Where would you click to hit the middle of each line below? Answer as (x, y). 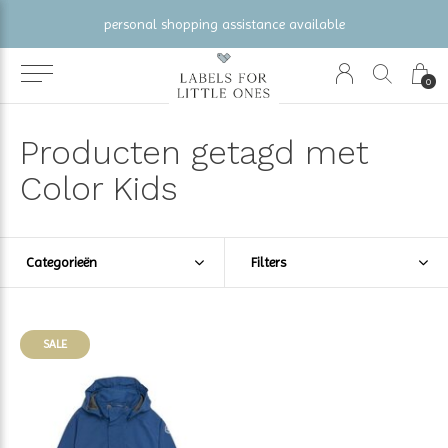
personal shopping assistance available (224, 24)
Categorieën (61, 262)
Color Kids (99, 188)
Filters (268, 262)
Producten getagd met (194, 152)
